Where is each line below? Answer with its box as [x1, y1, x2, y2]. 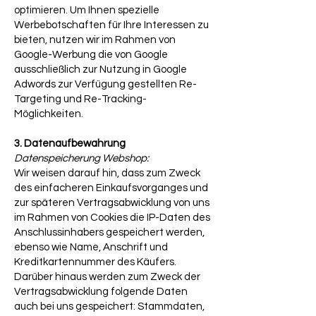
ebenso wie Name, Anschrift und [14, 242, 168, 253]
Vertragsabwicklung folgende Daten [14, 286, 188, 297]
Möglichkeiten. [14, 109, 83, 119]
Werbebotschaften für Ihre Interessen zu [14, 20, 209, 30]
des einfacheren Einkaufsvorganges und [14, 183, 208, 193]
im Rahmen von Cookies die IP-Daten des [14, 212, 210, 223]
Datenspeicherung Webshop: [14, 153, 149, 164]
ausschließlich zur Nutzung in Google [14, 64, 187, 75]
